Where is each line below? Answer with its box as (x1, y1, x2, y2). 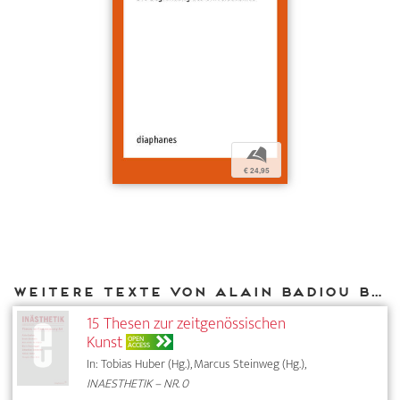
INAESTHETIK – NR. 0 (87, 372, 189, 394)
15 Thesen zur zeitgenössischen (87, 309, 287, 337)
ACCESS (128, 338, 151, 351)
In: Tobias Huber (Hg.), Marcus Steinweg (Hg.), (87, 353, 306, 374)
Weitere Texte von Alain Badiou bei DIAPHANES (370, 284, 382, 300)
